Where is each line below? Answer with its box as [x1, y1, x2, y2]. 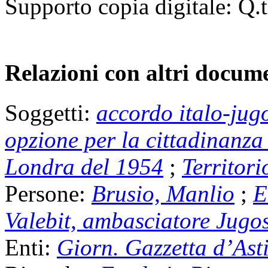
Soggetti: [5, 99, 96, 126]
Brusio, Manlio [92, 180, 234, 206]
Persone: [5, 180, 92, 206]
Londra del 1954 [5, 153, 163, 179]
